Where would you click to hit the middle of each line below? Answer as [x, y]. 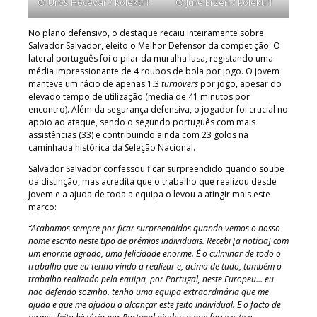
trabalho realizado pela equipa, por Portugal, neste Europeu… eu [151, 279]
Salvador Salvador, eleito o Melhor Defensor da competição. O [154, 45]
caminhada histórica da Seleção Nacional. [112, 147]
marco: [42, 207]
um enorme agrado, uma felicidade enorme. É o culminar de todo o [155, 253]
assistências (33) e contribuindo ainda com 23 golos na [138, 134]
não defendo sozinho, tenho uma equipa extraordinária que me [149, 292]
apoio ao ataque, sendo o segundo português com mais [142, 122]
